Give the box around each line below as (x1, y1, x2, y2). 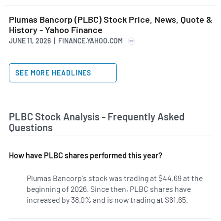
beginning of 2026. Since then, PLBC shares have (27, 184, 191, 193)
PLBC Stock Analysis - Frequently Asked (9, 110, 184, 123)
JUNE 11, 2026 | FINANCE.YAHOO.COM (9, 37, 123, 45)
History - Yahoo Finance (9, 24, 103, 35)
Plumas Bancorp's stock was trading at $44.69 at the (27, 173, 203, 183)
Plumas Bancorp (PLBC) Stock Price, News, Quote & (9, 13, 212, 25)
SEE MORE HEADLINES (15, 69, 94, 77)
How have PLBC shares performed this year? (9, 150, 162, 160)
